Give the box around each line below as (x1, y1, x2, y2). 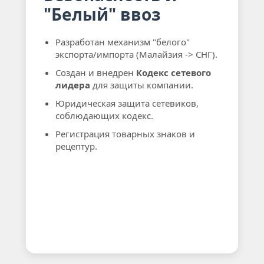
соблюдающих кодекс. (55, 110, 153, 121)
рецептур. (55, 140, 97, 152)
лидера (55, 79, 90, 91)
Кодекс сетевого (136, 67, 211, 78)
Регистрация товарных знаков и (55, 128, 195, 140)
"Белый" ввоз (44, 3, 161, 25)
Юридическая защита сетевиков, (55, 97, 199, 109)
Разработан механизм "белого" (55, 36, 190, 48)
